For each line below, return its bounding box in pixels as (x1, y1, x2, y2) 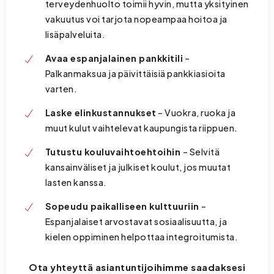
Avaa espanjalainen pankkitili (45, 53, 183, 64)
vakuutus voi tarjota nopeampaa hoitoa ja (45, 13, 228, 25)
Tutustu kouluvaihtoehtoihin (45, 146, 183, 158)
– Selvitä (182, 146, 220, 158)
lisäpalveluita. (45, 29, 106, 40)
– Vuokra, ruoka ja (156, 107, 236, 119)
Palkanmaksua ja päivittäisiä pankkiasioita (45, 68, 226, 80)
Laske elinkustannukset (45, 107, 157, 119)
